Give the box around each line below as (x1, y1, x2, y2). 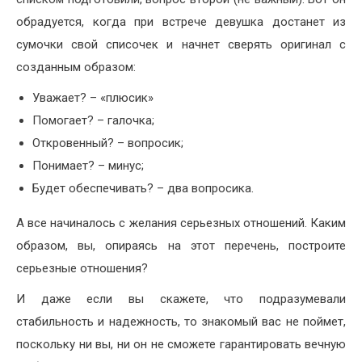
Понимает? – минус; (32, 158, 144, 174)
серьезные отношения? (16, 261, 148, 276)
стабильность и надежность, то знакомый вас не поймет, (16, 314, 346, 330)
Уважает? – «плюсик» (32, 90, 154, 106)
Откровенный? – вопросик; (32, 136, 183, 151)
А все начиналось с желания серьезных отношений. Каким (16, 216, 346, 231)
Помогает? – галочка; (32, 113, 154, 128)
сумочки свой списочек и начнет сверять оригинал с (16, 37, 346, 53)
